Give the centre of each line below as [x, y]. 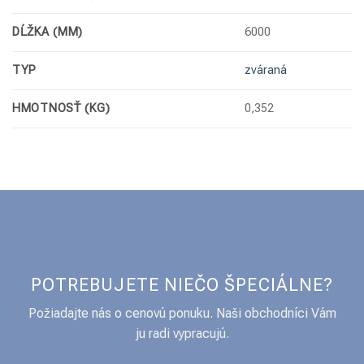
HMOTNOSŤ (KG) [61, 108]
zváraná [266, 70]
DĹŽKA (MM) [48, 32]
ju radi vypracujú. [182, 334]
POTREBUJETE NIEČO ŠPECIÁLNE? [182, 284]
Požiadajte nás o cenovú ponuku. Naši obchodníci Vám [182, 314]
